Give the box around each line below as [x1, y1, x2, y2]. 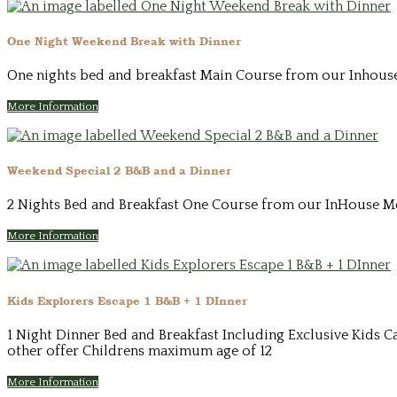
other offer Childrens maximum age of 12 [7, 342, 272, 359]
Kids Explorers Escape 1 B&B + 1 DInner [7, 292, 247, 307]
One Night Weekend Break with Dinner [7, 33, 241, 48]
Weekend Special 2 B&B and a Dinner [7, 163, 231, 178]
